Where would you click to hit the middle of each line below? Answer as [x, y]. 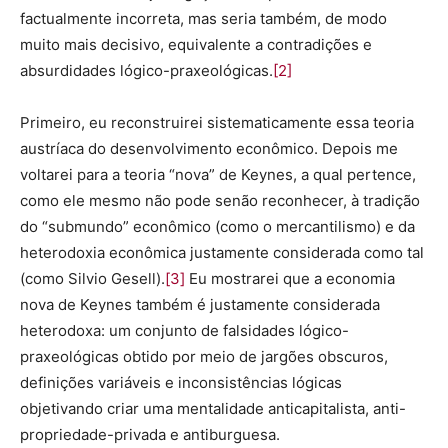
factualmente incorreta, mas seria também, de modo [203, 18]
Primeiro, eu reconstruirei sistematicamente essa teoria [217, 122]
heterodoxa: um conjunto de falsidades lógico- [184, 330]
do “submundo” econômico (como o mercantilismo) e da [217, 226]
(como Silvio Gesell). [92, 278]
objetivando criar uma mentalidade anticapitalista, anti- [213, 408]
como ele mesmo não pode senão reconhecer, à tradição [220, 200]
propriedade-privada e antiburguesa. [150, 434]
